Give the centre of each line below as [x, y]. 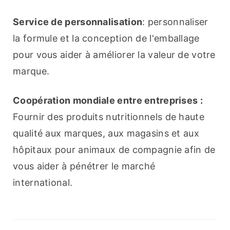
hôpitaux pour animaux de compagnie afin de [114, 150]
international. [43, 183]
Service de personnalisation [78, 22]
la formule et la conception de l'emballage [106, 39]
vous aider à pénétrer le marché [84, 166]
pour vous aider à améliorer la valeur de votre [114, 55]
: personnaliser [175, 22]
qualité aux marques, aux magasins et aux [106, 133]
